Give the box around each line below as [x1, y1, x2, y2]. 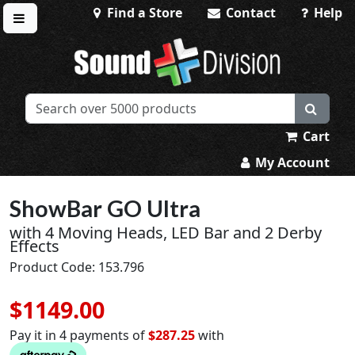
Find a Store [103, 4, 182, 21]
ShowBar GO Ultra [10, 195, 200, 222]
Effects [10, 235, 59, 257]
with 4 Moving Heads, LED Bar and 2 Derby [10, 222, 322, 243]
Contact [222, 4, 276, 21]
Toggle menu [19, 28, 98, 45]
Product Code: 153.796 [10, 258, 144, 276]
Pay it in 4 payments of [10, 326, 148, 344]
